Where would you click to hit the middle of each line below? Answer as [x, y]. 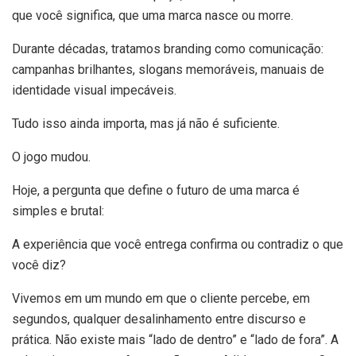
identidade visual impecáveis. [94, 90]
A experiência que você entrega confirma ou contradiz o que [178, 244]
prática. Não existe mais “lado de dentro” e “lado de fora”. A [175, 339]
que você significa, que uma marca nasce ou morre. [153, 15]
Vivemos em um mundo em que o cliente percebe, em [161, 298]
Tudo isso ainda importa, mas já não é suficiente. [146, 123]
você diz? [39, 265]
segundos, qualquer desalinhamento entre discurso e [159, 319]
